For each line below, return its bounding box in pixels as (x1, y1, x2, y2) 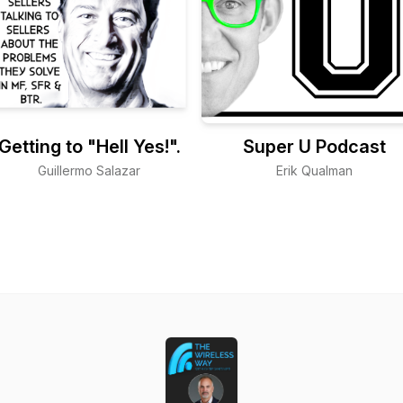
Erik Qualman (275, 163, 353, 178)
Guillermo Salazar (38, 163, 140, 178)
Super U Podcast (242, 136, 386, 157)
